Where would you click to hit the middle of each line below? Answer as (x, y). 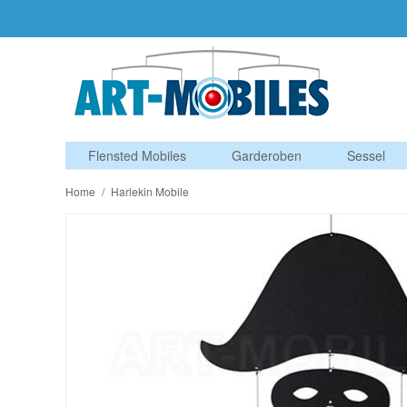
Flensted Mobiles (137, 155)
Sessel (366, 155)
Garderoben (267, 155)
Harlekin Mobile (150, 191)
